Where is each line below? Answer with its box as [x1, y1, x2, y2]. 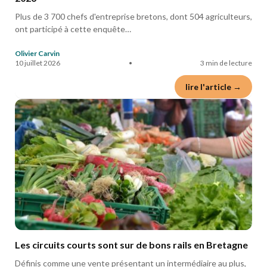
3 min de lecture [200, 58, 252, 67]
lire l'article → [185, 82, 241, 92]
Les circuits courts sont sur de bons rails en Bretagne [15, 239, 248, 250]
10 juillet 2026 [15, 58, 60, 67]
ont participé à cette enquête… [15, 24, 131, 34]
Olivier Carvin [15, 49, 60, 58]
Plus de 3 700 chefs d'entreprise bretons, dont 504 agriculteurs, [15, 11, 252, 21]
